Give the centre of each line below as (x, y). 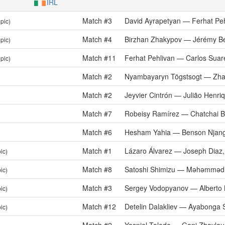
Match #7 (97, 114)
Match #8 (97, 169)
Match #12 (99, 206)
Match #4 (97, 39)
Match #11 (99, 58)
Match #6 (97, 132)
